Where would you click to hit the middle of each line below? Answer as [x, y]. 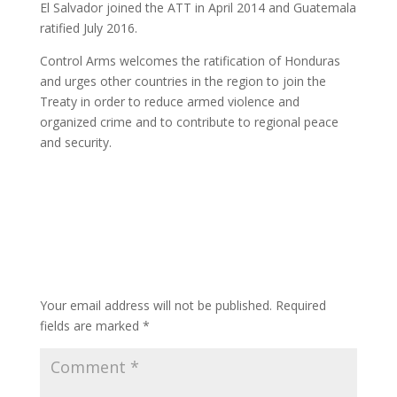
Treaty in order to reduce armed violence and [169, 101]
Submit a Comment [135, 276]
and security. [75, 142]
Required [300, 305]
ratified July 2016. [88, 28]
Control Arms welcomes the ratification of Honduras [190, 61]
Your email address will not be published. [156, 305]
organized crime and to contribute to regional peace [189, 122]
